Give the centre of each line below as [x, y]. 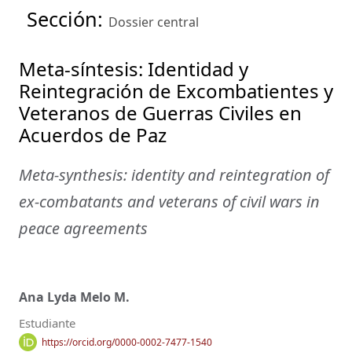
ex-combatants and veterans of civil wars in [169, 202]
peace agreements [83, 229]
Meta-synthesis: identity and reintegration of [174, 175]
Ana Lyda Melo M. [74, 297]
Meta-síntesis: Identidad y [134, 69]
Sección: [68, 19]
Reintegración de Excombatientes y [176, 91]
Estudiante [47, 323]
